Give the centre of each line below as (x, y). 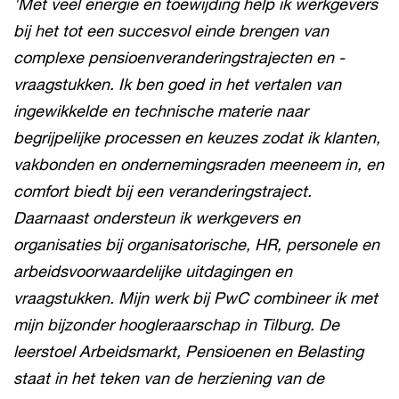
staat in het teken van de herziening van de (169, 378)
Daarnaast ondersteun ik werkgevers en (157, 217)
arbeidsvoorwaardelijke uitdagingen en (153, 271)
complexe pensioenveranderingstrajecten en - (179, 57)
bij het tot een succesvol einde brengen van (171, 30)
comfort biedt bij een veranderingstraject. (163, 191)
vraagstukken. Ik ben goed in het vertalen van (177, 84)
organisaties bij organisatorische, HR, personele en (196, 244)
